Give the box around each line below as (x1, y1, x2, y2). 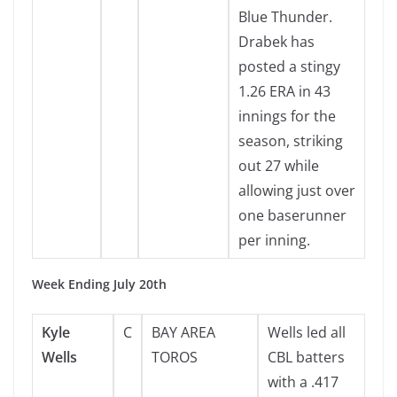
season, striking (238, 131, 343, 151)
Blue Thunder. (238, 7, 332, 27)
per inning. (238, 230, 310, 250)
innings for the (238, 106, 336, 126)
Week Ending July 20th (32, 276, 167, 292)
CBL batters (268, 347, 345, 367)
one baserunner (238, 206, 346, 225)
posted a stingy (238, 57, 340, 76)
